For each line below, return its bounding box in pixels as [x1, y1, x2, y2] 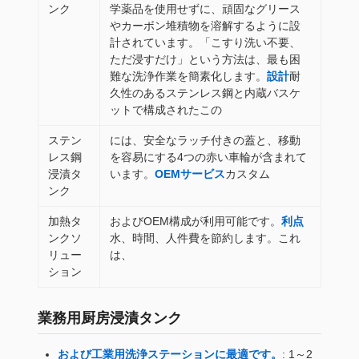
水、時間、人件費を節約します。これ [110, 232, 301, 244]
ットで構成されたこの [110, 103, 222, 116]
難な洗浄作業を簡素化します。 [110, 70, 267, 83]
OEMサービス [155, 167, 225, 180]
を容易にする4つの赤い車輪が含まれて [110, 151, 307, 163]
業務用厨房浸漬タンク [38, 310, 182, 326]
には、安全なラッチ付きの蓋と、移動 [110, 134, 301, 147]
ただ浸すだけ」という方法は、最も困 [110, 53, 301, 66]
